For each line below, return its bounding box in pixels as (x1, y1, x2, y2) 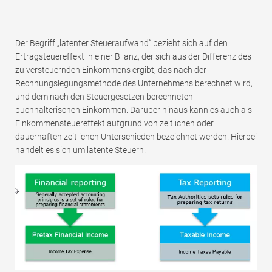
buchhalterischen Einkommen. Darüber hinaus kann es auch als (15, 105, 252, 115)
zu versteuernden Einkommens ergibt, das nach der (15, 65, 206, 75)
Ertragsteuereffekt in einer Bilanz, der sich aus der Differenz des (15, 52, 251, 62)
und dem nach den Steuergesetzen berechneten (15, 92, 193, 102)
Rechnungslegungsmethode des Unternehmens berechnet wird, (15, 78, 253, 89)
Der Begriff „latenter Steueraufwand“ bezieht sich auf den (15, 38, 228, 49)
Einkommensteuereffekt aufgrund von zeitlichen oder (15, 118, 214, 129)
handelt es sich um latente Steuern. (15, 145, 146, 155)
